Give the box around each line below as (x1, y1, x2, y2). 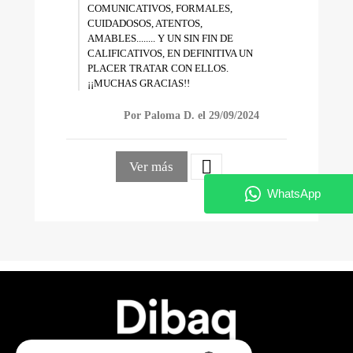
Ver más (129, 159, 173, 175)
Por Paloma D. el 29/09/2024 (124, 110, 260, 122)
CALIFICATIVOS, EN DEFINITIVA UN (87, 46, 253, 59)
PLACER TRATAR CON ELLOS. (87, 61, 229, 74)
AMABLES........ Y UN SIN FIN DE (87, 32, 233, 44)
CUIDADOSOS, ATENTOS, (87, 17, 203, 29)
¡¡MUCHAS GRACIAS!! (87, 76, 190, 89)
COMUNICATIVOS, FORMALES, (87, 2, 232, 14)
